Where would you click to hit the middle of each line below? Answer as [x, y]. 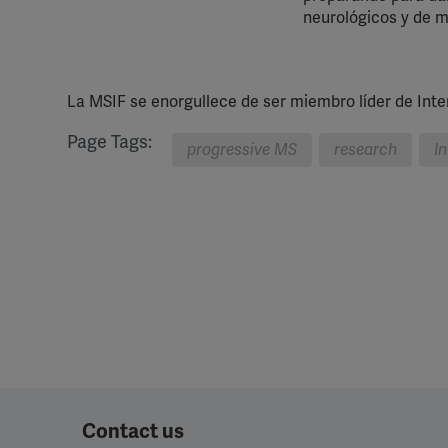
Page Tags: [109, 142]
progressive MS [242, 150]
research [365, 150]
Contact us [133, 431]
